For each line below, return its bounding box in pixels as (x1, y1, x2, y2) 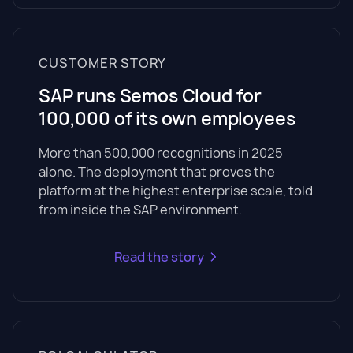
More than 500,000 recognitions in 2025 (39, 144, 283, 162)
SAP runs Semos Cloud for (39, 84, 262, 108)
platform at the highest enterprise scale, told (39, 182, 313, 199)
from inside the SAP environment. (39, 201, 242, 218)
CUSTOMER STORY (39, 54, 167, 72)
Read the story (114, 248, 204, 266)
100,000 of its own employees (39, 107, 295, 131)
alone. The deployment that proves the (39, 163, 275, 180)
